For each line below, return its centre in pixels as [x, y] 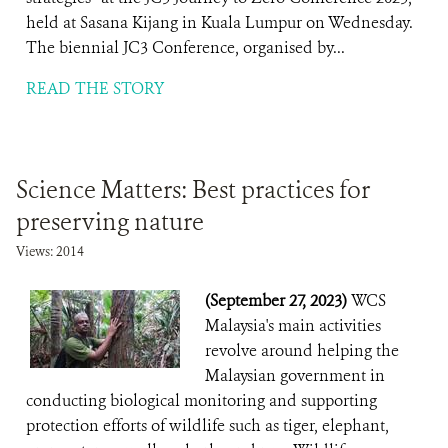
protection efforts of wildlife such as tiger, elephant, [207, 425]
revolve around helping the [302, 350]
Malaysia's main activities [293, 325]
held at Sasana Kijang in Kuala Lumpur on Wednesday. [221, 22]
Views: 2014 [50, 251]
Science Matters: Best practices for [193, 190]
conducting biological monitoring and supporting [201, 400]
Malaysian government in [295, 375]
